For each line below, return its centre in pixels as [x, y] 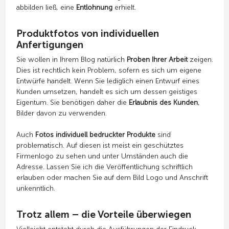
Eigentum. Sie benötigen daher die [72, 102]
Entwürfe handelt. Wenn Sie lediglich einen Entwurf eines [108, 81]
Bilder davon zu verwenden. [61, 113]
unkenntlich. [36, 188]
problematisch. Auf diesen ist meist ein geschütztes [100, 145]
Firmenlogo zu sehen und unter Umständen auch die [102, 156]
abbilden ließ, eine [46, 7]
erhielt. [124, 7]
